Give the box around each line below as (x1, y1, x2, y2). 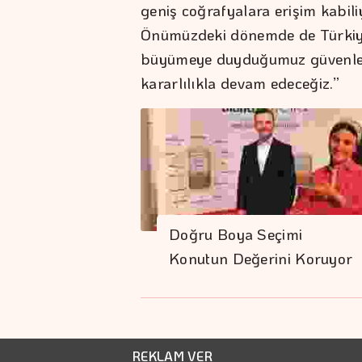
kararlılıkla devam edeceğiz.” (141, 72, 345, 93)
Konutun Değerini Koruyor (169, 248, 353, 269)
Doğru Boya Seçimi (169, 224, 303, 245)
